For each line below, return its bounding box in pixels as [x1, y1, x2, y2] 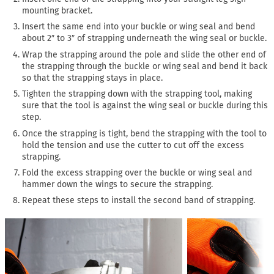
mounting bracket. [22, 5, 93, 16]
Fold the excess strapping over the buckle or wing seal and [22, 167, 253, 178]
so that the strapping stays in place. [22, 72, 163, 83]
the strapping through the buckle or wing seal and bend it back [22, 61, 268, 72]
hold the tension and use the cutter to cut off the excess [22, 139, 245, 150]
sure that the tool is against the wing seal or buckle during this [22, 100, 268, 111]
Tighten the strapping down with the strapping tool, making [22, 89, 253, 100]
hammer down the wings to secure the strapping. [22, 179, 213, 190]
